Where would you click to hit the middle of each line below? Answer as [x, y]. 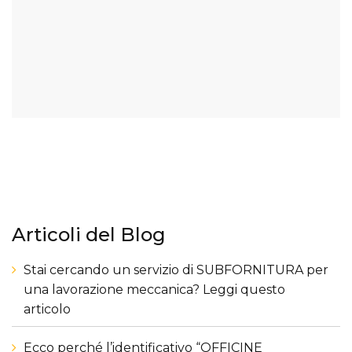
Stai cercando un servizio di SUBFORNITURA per [176, 270]
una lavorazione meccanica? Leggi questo [154, 290]
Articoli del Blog [89, 235]
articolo [47, 309]
